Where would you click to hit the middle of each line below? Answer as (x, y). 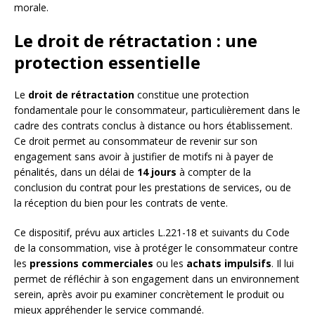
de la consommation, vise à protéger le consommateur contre (156, 248)
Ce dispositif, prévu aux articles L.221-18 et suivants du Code (152, 233)
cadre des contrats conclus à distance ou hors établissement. (153, 126)
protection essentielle (107, 63)
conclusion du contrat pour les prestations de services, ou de (153, 188)
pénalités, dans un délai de (76, 172)
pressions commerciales (91, 264)
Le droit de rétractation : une (136, 41)
